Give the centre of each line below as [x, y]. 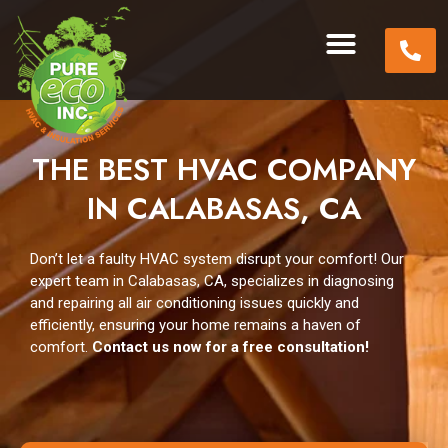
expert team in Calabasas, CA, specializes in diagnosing [212, 281]
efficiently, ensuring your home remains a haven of [195, 325]
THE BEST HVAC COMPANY [224, 169]
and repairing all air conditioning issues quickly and [194, 303]
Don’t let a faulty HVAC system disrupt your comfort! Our [217, 259]
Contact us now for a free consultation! [230, 347]
